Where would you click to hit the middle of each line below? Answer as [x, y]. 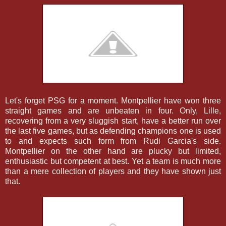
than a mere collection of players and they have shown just [113, 171]
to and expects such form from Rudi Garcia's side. [113, 141]
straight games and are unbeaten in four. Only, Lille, [113, 110]
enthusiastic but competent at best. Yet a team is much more [113, 161]
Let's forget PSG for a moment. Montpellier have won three [113, 100]
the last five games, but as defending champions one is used [113, 131]
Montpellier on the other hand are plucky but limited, [113, 151]
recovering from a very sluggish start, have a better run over [113, 121]
